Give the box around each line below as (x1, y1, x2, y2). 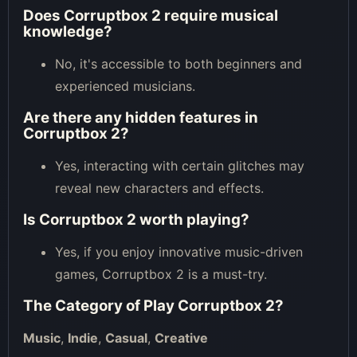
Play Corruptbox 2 (143, 296, 275, 315)
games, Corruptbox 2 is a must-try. (55, 265, 267, 282)
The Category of (23, 296, 143, 315)
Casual (105, 329, 147, 346)
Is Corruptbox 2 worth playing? (23, 210, 249, 229)
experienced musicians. (55, 77, 195, 94)
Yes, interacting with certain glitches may (55, 157, 304, 174)
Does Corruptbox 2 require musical (23, 6, 278, 25)
